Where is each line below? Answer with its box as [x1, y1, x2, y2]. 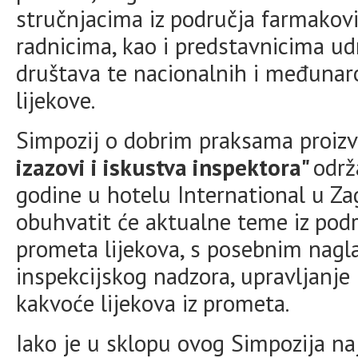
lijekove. [16, 85, 95, 115]
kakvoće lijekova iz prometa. [16, 288, 289, 318]
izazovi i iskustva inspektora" [16, 152, 313, 182]
